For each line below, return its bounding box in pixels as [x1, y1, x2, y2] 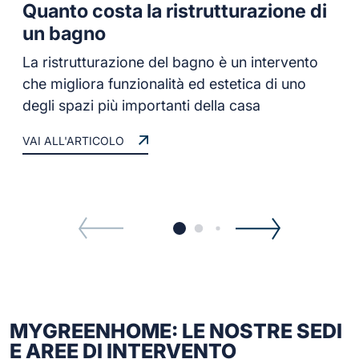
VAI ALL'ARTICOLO [22, 133, 124, 147]
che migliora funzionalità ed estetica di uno [22, 75, 306, 92]
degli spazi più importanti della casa [22, 96, 260, 114]
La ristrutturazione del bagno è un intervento [22, 53, 318, 71]
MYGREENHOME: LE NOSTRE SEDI [10, 318, 342, 343]
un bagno [22, 21, 106, 45]
